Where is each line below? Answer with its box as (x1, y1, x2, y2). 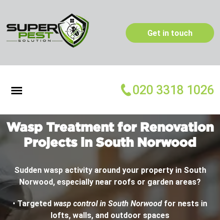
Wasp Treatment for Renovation (6, 120, 214, 134)
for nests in (162, 199, 207, 209)
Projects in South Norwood (24, 135, 196, 149)
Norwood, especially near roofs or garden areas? (19, 177, 201, 187)
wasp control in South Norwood (54, 199, 162, 209)
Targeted (17, 199, 54, 209)
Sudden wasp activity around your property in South (14, 165, 206, 175)
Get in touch (147, 28, 192, 38)
